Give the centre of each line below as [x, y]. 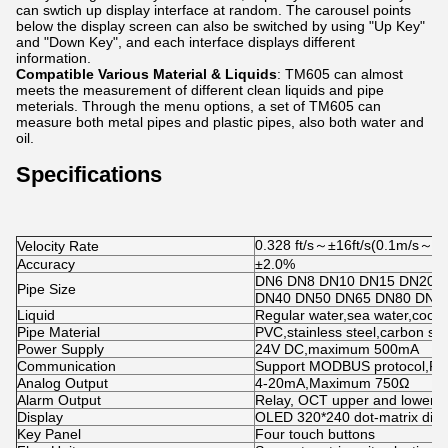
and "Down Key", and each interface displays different [185, 42]
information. [53, 58]
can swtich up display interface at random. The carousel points [213, 10]
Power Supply [60, 349]
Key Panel [49, 434]
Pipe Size [46, 289]
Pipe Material [58, 332]
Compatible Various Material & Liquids [146, 74]
